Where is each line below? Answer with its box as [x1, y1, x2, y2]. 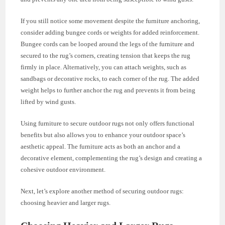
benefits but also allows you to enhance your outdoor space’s [21, 131, 186, 139]
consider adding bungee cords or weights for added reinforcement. [21, 29, 200, 37]
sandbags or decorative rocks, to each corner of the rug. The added [21, 75, 200, 83]
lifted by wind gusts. [21, 98, 76, 106]
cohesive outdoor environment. [21, 166, 106, 174]
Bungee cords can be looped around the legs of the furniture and [21, 40, 195, 48]
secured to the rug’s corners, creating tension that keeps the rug [21, 52, 191, 60]
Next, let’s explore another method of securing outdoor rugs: [21, 187, 184, 195]
